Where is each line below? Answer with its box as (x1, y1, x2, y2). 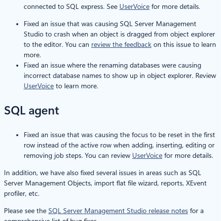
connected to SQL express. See (24, 2, 119, 10)
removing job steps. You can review (24, 151, 132, 159)
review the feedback (91, 40, 151, 48)
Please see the (4, 206, 48, 215)
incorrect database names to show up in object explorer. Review (24, 71, 216, 79)
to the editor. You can (24, 40, 91, 48)
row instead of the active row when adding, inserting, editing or (24, 141, 215, 149)
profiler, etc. (4, 189, 39, 197)
